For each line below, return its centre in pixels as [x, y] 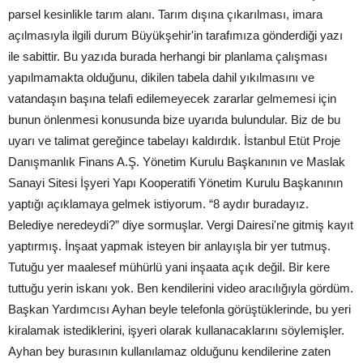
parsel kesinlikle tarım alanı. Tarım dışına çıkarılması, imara [165, 15]
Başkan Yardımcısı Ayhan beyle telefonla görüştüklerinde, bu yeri [179, 310]
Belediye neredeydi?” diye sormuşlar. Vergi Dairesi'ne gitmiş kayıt [181, 225]
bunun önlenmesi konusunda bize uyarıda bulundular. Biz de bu [174, 120]
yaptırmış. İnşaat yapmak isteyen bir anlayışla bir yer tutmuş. [169, 246]
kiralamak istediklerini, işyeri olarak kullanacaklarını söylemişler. [176, 331]
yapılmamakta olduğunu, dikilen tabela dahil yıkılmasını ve [161, 78]
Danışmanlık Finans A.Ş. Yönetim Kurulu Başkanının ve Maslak [177, 162]
